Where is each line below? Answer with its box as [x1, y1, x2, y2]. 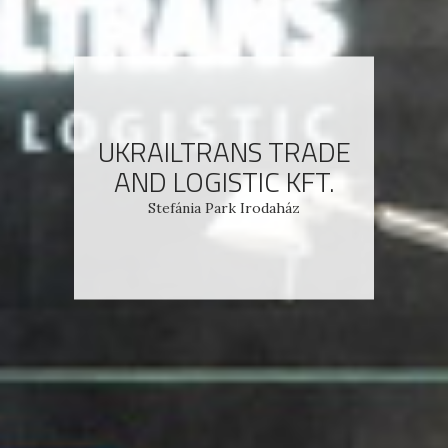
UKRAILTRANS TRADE [97, 129, 351, 172]
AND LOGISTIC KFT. [113, 159, 335, 202]
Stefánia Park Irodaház [148, 198, 300, 216]
